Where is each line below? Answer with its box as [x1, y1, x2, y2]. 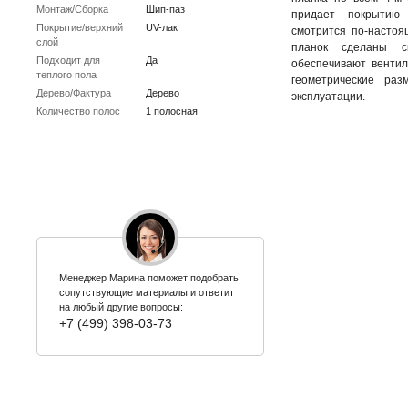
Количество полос [36, 105, 120, 117]
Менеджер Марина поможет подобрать [59, 272, 239, 283]
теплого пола [36, 68, 97, 80]
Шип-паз [146, 3, 185, 15]
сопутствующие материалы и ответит [59, 287, 234, 298]
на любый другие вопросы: [59, 301, 183, 312]
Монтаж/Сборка [36, 3, 108, 15]
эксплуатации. [291, 90, 365, 103]
